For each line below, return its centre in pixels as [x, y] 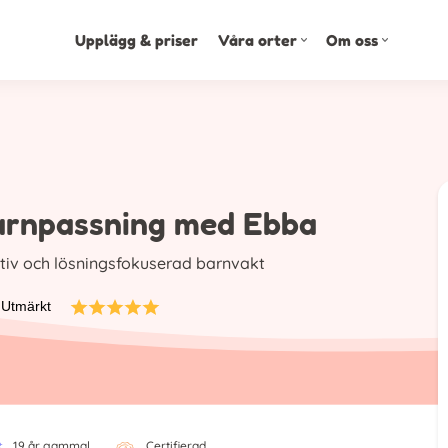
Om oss [351, 40]
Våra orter [257, 40]
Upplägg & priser [136, 40]
